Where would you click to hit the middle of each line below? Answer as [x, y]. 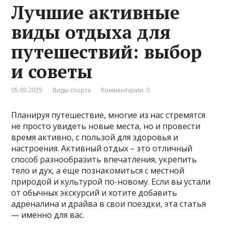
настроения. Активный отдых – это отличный [102, 149]
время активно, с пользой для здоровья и [95, 137]
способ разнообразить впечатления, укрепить [104, 160]
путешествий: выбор [107, 52]
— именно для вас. [48, 215]
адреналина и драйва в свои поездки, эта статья [109, 204]
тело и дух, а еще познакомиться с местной [98, 171]
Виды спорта [72, 90]
